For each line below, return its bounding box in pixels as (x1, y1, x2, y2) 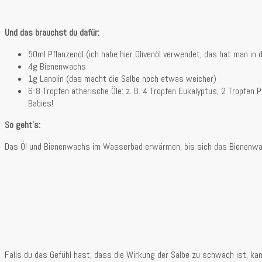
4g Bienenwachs (28, 60, 86, 73)
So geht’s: (5, 118, 40, 131)
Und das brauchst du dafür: (5, 26, 99, 39)
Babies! (28, 96, 53, 109)
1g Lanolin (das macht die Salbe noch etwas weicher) (28, 72, 216, 85)
